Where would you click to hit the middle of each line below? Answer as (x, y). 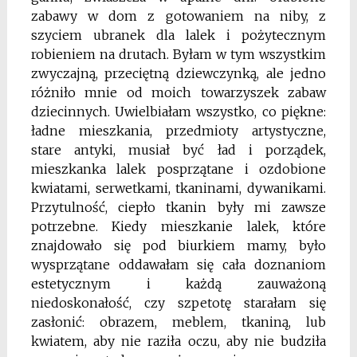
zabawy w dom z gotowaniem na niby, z (178, 16)
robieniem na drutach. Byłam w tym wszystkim (178, 54)
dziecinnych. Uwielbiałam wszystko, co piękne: (178, 111)
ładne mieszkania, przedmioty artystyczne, (178, 130)
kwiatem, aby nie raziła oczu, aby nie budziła (178, 341)
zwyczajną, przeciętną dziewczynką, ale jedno (178, 73)
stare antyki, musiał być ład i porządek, (178, 149)
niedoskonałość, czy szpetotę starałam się (178, 302)
